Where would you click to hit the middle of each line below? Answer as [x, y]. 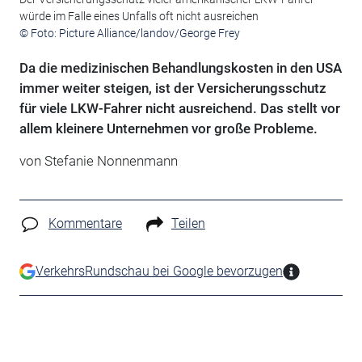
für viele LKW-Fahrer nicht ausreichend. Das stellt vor [179, 108]
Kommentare [85, 223]
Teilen [188, 223]
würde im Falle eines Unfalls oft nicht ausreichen [139, 16]
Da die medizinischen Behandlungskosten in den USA [180, 67]
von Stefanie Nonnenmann [98, 160]
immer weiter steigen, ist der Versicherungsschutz [173, 88]
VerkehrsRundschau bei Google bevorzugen [159, 271]
